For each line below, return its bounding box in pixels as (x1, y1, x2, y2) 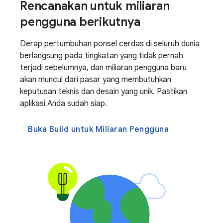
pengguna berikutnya (20, 14, 140, 30)
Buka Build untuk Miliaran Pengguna (28, 124, 169, 135)
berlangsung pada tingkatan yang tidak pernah (20, 51, 183, 61)
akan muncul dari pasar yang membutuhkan (20, 75, 171, 85)
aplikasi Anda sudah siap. (20, 99, 107, 109)
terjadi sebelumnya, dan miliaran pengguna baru (20, 63, 187, 73)
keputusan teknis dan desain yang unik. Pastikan (20, 87, 187, 97)
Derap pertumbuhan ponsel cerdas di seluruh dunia (20, 39, 200, 49)
